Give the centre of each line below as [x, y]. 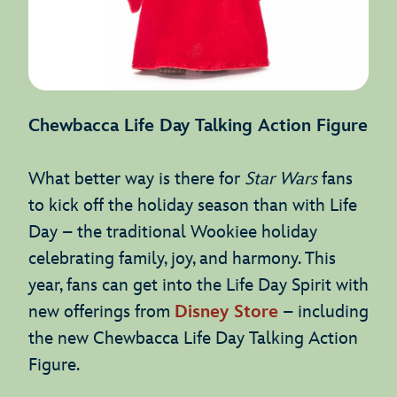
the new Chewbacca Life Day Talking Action [193, 339]
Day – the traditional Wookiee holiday [173, 233]
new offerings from [101, 312]
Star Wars [283, 179]
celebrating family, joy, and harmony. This [182, 259]
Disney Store [226, 312]
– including [323, 312]
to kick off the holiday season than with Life [193, 206]
